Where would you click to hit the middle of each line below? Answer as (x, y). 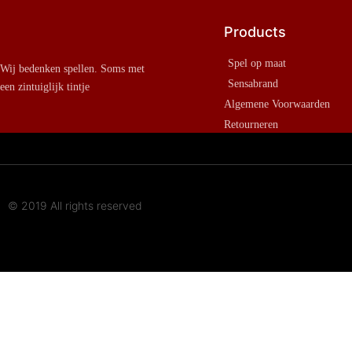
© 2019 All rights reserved (75, 206)
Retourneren (251, 125)
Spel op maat (257, 64)
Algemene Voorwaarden (277, 104)
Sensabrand (253, 84)
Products (255, 32)
